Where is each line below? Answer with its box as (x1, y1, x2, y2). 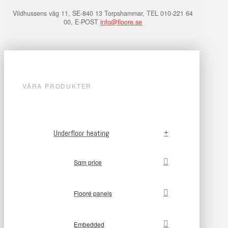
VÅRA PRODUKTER (22, 81, 92, 91)
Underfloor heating (53, 127, 109, 138)
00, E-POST (64, 17, 101, 26)
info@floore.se (100, 17, 142, 26)
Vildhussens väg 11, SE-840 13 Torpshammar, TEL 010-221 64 (13, 8, 193, 18)
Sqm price (74, 157, 102, 166)
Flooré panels (74, 188, 112, 197)
